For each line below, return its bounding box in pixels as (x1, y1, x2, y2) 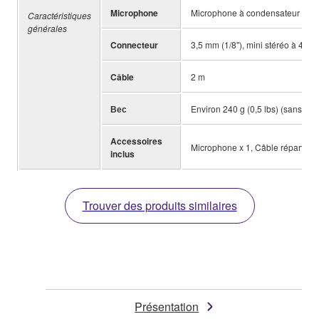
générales (28, 22, 67, 35)
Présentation (135, 298, 199, 315)
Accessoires (110, 135, 162, 148)
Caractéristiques (28, 9, 91, 22)
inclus (110, 147, 135, 161)
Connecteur (110, 38, 158, 52)
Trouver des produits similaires (82, 197, 237, 214)
